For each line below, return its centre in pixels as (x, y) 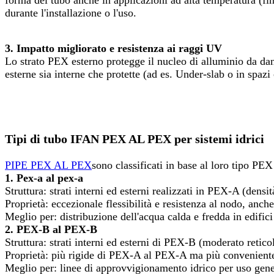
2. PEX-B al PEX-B (51, 230)
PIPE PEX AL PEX (48, 165)
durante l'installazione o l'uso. (71, 13)
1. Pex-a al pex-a (44, 178)
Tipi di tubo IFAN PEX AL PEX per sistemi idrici (135, 139)
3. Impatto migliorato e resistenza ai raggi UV (113, 49)
